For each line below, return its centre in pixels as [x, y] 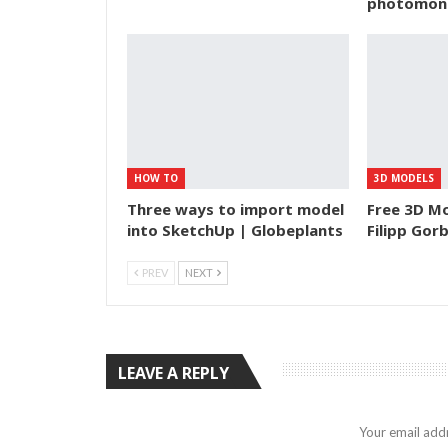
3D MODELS [403, 177]
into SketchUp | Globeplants [235, 229]
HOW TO [156, 177]
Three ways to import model [235, 208]
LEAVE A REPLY [173, 372]
